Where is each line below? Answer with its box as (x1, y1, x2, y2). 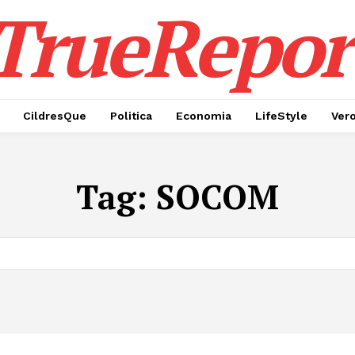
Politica (110, 109, 152, 122)
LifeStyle (255, 109, 307, 122)
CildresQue (23, 109, 86, 122)
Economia (176, 109, 231, 122)
